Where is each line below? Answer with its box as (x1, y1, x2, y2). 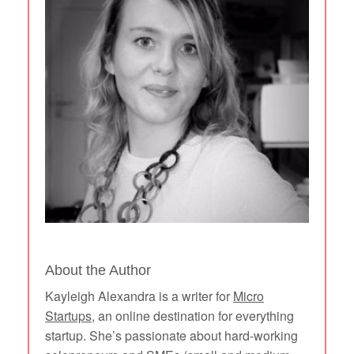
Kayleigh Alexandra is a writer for (45, 287, 233, 306)
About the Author (45, 262, 151, 279)
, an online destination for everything (92, 307, 294, 326)
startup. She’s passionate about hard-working (45, 326, 298, 345)
